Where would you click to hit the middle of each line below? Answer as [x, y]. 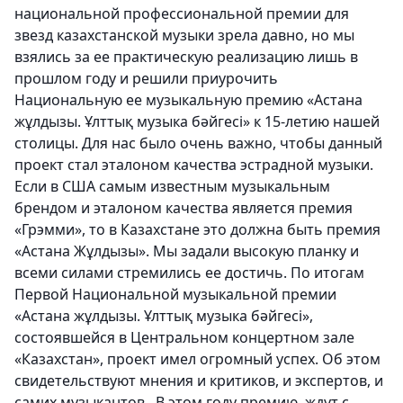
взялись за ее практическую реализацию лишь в [186, 57]
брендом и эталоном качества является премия [184, 208]
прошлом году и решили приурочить [146, 79]
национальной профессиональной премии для [182, 14]
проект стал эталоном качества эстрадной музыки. [194, 165]
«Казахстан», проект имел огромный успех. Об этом [197, 359]
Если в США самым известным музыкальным [172, 187]
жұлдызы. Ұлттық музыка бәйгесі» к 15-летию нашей [197, 122]
